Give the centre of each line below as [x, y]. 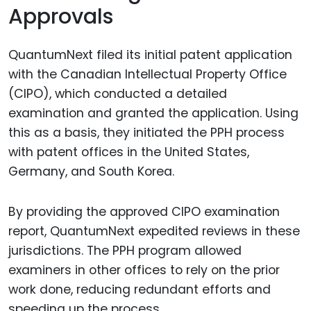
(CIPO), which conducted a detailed [118, 93]
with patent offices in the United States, [129, 152]
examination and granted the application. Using [153, 113]
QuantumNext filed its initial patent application [150, 54]
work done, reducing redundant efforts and [140, 290]
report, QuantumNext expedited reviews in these [154, 232]
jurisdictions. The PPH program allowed [125, 251]
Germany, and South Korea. [91, 171]
